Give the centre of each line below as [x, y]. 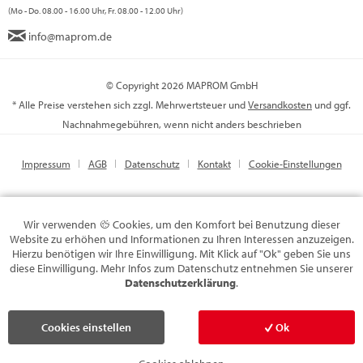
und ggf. [331, 105]
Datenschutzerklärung [180, 283]
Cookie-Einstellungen [295, 164]
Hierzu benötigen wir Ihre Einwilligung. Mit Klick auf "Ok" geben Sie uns [181, 254]
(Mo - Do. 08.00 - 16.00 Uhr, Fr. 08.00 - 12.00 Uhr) [96, 11]
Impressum [46, 164]
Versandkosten [280, 105]
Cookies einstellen [86, 327]
